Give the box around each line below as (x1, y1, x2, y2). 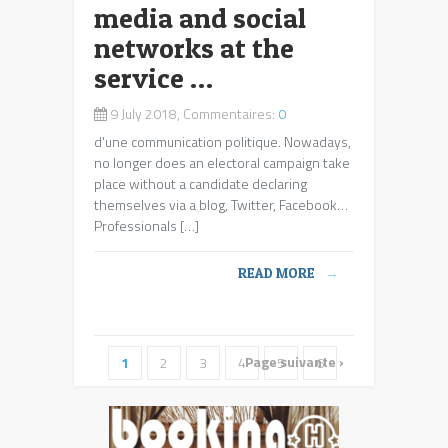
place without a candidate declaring (94, 173, 307, 194)
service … (94, 61, 213, 95)
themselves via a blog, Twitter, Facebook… (94, 194, 348, 215)
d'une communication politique (94, 131, 278, 152)
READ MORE (238, 264, 315, 281)
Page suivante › (245, 351, 344, 372)
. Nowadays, (278, 131, 351, 152)
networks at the (94, 31, 294, 65)
